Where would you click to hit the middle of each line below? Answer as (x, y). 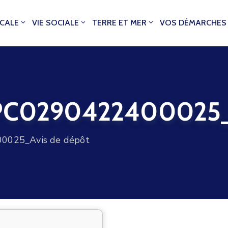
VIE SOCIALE (56, 23)
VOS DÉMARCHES (193, 23)
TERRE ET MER (120, 23)
